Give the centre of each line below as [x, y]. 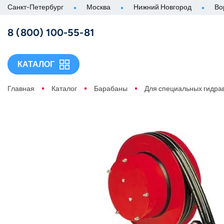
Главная [21, 89]
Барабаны [111, 89]
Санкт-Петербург [35, 7]
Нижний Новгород [162, 7]
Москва [98, 7]
